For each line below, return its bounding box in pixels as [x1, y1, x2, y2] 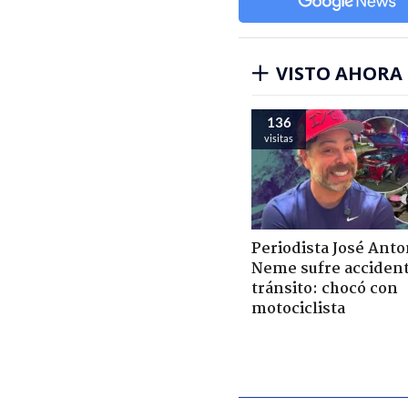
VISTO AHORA [276, 60, 403, 86]
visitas [264, 131, 293, 144]
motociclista [251, 296, 345, 321]
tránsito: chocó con [251, 276, 398, 301]
